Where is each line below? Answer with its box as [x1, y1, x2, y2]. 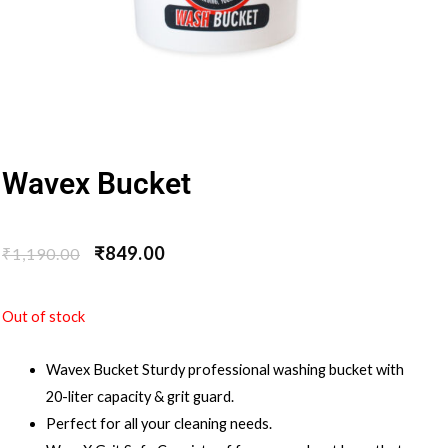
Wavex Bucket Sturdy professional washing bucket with [45, 360, 404, 378]
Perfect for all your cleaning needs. [45, 414, 272, 432]
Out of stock [2, 308, 85, 326]
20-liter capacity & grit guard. [45, 387, 234, 405]
